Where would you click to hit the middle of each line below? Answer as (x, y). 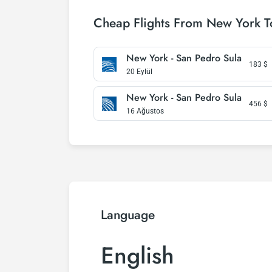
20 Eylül (139, 72)
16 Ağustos (145, 111)
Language (128, 215)
